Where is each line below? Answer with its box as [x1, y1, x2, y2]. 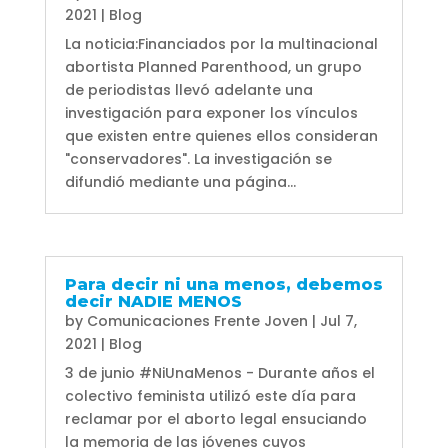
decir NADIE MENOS [64, 291, 242, 311]
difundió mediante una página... [64, 172, 296, 193]
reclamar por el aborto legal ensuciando [64, 408, 367, 429]
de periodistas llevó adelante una [64, 80, 313, 101]
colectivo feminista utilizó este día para [64, 385, 356, 406]
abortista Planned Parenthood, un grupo [64, 57, 362, 78]
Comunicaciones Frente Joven [86, 310, 308, 331]
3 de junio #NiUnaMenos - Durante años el [64, 362, 375, 383]
